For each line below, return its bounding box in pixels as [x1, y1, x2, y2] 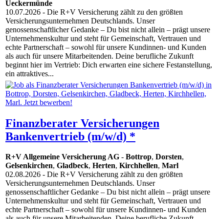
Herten [92, 161, 115, 170]
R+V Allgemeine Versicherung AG [5, 153, 119, 161]
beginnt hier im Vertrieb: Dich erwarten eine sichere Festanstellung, [5, 61, 212, 69]
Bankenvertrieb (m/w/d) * [5, 130, 135, 143]
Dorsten [155, 153, 182, 161]
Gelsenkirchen [5, 161, 53, 170]
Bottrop [126, 153, 152, 161]
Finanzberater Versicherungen [5, 116, 159, 130]
